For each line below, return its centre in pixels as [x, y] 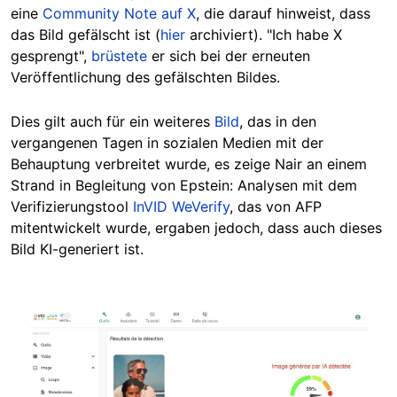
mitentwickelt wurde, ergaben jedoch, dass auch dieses [196, 228]
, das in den [278, 122]
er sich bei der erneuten [229, 56]
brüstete [119, 56]
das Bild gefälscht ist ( [86, 35]
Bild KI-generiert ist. [77, 249]
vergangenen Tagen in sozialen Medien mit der [167, 143]
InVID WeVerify [181, 207]
